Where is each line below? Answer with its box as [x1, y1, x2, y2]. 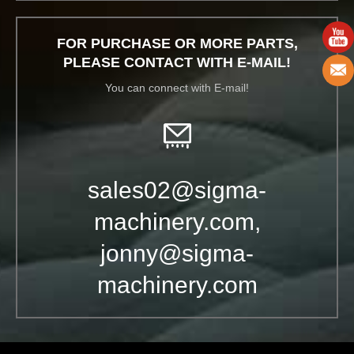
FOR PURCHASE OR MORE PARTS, [56, 36, 298, 51]
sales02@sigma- [88, 177, 266, 203]
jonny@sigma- [100, 240, 254, 266]
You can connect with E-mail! [105, 81, 249, 94]
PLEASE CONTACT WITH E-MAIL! [63, 55, 291, 70]
